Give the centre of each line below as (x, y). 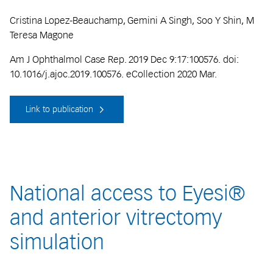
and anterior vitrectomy (116, 218)
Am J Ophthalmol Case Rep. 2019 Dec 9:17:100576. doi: (124, 59)
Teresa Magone (42, 35)
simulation (57, 242)
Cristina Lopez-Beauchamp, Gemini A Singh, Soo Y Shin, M (132, 20)
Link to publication (61, 109)
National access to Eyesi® (127, 193)
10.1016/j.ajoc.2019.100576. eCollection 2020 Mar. (113, 74)
